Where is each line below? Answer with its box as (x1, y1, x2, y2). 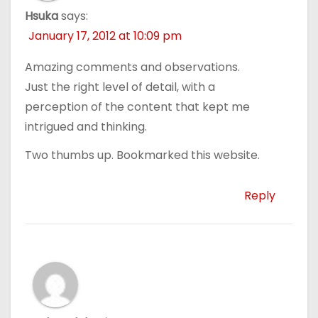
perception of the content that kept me (25, 98, 250, 115)
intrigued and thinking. (25, 118, 147, 135)
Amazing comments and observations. (25, 58, 240, 75)
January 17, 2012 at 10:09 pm (28, 27, 182, 44)
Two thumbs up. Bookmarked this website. (25, 147, 260, 164)
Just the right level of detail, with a (25, 78, 215, 95)
